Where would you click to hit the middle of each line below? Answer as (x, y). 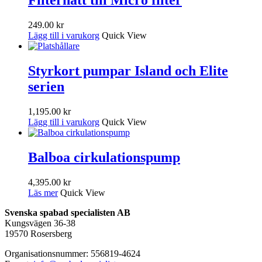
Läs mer (43, 192)
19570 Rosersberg (38, 233)
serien (46, 87)
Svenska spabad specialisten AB (68, 212)
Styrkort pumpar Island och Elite (128, 71)
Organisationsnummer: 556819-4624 (73, 253)
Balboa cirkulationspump (104, 158)
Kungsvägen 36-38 (40, 223)
